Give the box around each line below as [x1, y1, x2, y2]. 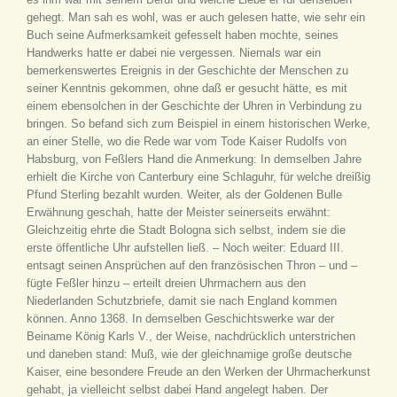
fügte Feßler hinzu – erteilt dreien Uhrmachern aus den [27, 276, 306, 290]
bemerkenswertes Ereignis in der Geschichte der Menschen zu [27, 64, 348, 77]
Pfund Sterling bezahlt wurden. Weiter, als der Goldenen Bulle [27, 188, 342, 201]
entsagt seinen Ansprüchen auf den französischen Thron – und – [27, 259, 357, 272]
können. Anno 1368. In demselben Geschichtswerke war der [27, 312, 334, 325]
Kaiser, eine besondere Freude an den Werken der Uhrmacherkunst [27, 365, 370, 378]
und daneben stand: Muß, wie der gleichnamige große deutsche [27, 347, 352, 361]
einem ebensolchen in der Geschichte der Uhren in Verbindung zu [27, 99, 362, 113]
